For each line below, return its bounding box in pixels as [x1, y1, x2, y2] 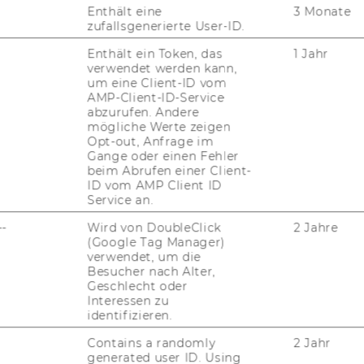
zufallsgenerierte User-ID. [87, 19, 245, 34]
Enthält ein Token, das [87, 46, 223, 62]
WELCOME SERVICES [61, 245, 175, 258]
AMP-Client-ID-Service [87, 90, 225, 106]
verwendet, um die [87, 249, 201, 265]
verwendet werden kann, [87, 61, 237, 76]
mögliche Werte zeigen [87, 119, 232, 135]
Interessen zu [87, 293, 169, 309]
